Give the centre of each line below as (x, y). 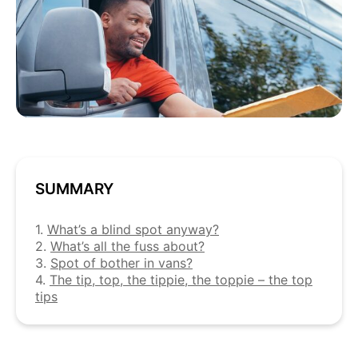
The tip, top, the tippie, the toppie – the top (181, 280)
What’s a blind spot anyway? (133, 229)
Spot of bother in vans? (121, 263)
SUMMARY (74, 189)
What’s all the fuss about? (127, 246)
